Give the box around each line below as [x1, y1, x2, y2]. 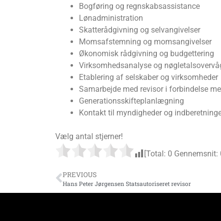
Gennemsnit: [172, 148, 220, 158]
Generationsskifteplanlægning [79, 96, 184, 106]
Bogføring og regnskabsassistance [79, 1, 200, 11]
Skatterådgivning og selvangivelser [79, 25, 200, 35]
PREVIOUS [63, 170, 97, 179]
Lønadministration [79, 13, 143, 23]
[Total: [144, 148, 168, 158]
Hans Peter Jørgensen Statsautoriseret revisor [63, 180, 191, 187]
